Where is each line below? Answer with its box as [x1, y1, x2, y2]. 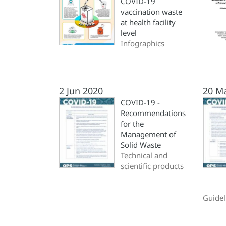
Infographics [121, 38, 164, 48]
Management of [121, 129, 176, 139]
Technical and [121, 150, 167, 160]
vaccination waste [121, 7, 182, 17]
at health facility [121, 17, 176, 27]
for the [121, 119, 144, 129]
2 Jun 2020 [59, 85, 103, 97]
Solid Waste [121, 140, 161, 150]
